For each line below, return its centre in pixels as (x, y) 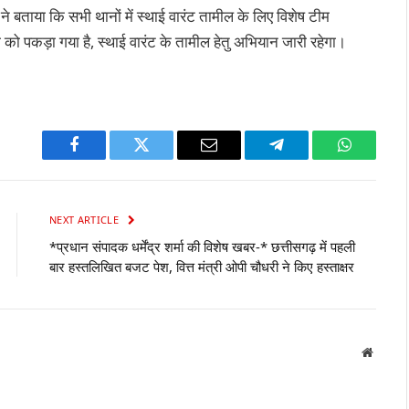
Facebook (105, 158)
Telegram (306, 158)
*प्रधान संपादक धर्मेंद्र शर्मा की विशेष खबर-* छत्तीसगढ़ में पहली (202, 247)
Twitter (164, 158)
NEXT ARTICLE (86, 220)
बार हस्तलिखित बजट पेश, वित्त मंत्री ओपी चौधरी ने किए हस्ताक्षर (202, 267)
